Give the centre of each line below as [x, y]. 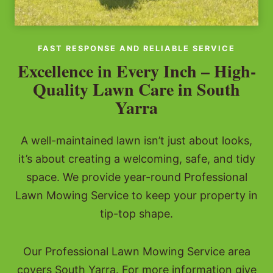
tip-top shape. [136, 214]
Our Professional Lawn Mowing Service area [136, 252]
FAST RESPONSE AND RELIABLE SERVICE [136, 49]
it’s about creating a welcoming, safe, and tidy [136, 159]
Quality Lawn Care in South [136, 90]
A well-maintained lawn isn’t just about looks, [136, 141]
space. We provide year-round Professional [136, 177]
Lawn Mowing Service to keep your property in [136, 196]
